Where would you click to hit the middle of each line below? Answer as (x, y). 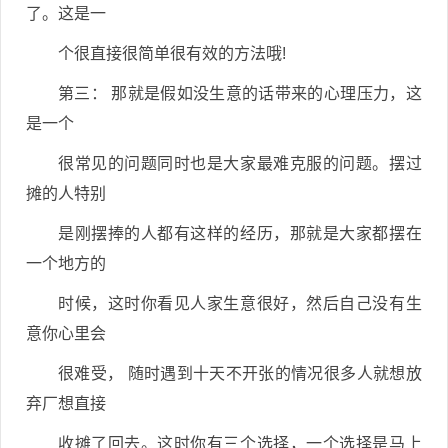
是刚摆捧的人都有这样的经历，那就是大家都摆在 (240, 233)
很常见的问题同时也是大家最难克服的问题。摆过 (240, 163)
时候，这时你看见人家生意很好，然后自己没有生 (240, 303)
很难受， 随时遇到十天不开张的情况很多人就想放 (240, 373)
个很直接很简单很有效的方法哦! (172, 53)
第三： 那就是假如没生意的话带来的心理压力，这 (240, 93)
